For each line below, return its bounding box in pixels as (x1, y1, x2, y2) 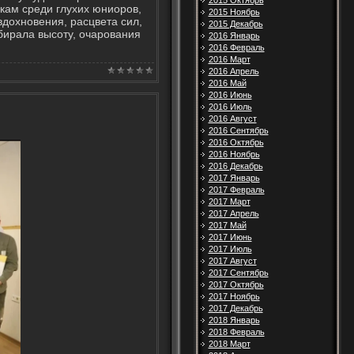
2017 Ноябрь (208, 292, 260, 301)
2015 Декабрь (208, 19, 263, 28)
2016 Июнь (208, 90, 252, 100)
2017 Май (208, 220, 247, 230)
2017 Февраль (208, 185, 265, 194)
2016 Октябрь (208, 137, 264, 147)
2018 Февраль (208, 327, 265, 337)
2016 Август (208, 114, 257, 123)
